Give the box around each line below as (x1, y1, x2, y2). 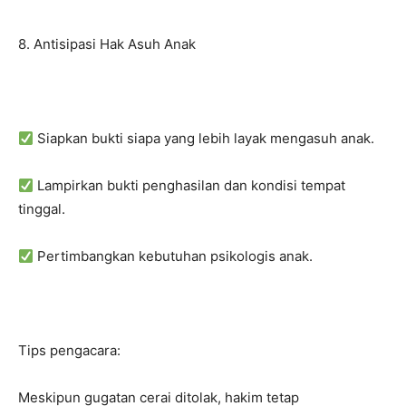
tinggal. (18, 200, 65, 217)
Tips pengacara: (18, 342, 121, 359)
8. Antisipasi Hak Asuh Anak (18, 35, 196, 53)
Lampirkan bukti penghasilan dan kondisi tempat (34, 177, 346, 194)
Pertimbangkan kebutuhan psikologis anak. (34, 247, 314, 265)
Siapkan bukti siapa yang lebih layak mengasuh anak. (34, 130, 375, 147)
